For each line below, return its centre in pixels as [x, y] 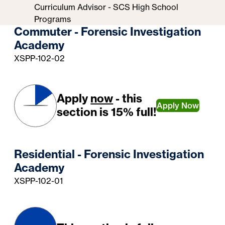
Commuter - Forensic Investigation [108, 31]
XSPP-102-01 [39, 181]
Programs [53, 19]
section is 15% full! [107, 112]
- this [128, 99]
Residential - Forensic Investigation [109, 154]
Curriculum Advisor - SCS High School [106, 7]
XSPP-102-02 [40, 58]
